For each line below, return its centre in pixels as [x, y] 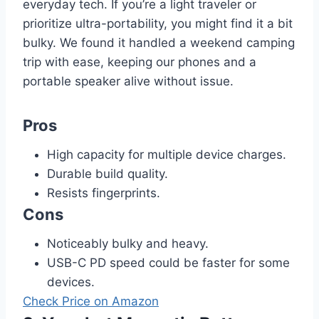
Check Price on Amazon [91, 301]
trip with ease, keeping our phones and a [140, 62]
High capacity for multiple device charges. [167, 154]
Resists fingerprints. [104, 193]
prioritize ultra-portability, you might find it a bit [158, 23]
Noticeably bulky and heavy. [128, 243]
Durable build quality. [108, 173]
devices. [71, 282]
